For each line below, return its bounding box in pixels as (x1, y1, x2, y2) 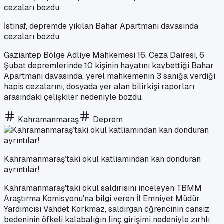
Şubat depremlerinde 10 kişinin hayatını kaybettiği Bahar (4, 60, 214, 71)
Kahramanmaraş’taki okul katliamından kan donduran (4, 153, 201, 164)
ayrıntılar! (4, 164, 39, 175)
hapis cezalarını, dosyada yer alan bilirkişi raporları (4, 81, 194, 92)
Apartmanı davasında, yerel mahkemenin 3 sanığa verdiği (4, 70, 215, 81)
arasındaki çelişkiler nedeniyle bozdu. (4, 91, 143, 102)
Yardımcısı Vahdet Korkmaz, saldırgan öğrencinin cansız (4, 203, 209, 214)
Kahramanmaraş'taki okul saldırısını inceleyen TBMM (4, 182, 202, 193)
